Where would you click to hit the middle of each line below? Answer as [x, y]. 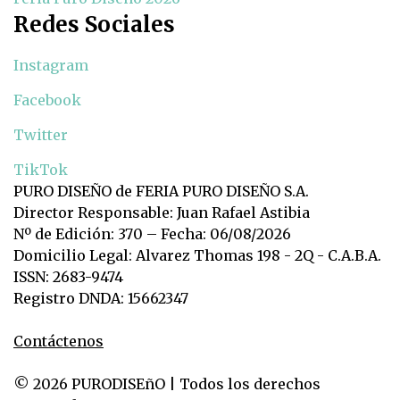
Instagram [51, 66]
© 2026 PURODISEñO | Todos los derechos [167, 384]
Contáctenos [58, 342]
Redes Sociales [94, 25]
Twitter [41, 135]
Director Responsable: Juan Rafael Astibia [162, 213]
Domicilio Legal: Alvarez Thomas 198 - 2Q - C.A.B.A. [197, 256]
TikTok [41, 170]
